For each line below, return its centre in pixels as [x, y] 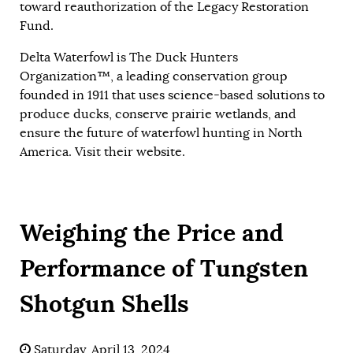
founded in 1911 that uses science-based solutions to [172, 95]
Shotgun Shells [104, 303]
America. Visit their [78, 152]
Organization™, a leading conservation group [154, 76]
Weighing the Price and [152, 232]
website [159, 152]
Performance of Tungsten [164, 268]
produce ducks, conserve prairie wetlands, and [158, 114]
